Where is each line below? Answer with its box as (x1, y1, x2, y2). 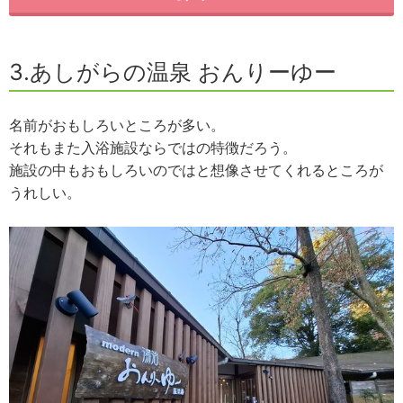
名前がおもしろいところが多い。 (9, 116, 225, 134)
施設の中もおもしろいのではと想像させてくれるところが (9, 161, 383, 179)
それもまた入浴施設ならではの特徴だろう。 (9, 139, 297, 157)
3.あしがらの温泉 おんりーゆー (9, 58, 336, 85)
